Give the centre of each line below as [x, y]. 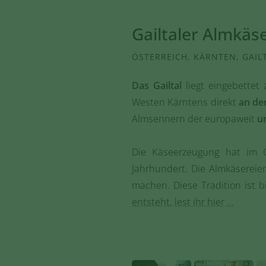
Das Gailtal [157, 85]
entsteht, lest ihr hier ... [183, 202]
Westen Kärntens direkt [185, 102]
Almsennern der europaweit [194, 119]
